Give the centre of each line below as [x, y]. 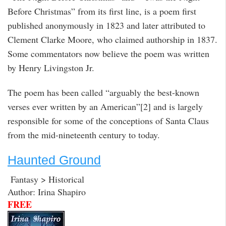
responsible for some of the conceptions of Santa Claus [108, 120]
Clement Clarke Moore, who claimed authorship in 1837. [112, 40]
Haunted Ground [54, 160]
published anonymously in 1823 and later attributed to [106, 25]
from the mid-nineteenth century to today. [84, 134]
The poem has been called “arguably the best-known [103, 92]
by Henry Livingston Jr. [51, 68]
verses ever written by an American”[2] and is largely [105, 106]
